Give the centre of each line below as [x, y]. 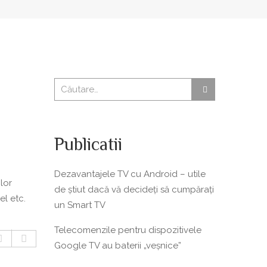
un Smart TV [80, 205]
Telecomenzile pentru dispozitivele [128, 230]
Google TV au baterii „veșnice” [118, 246]
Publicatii [88, 146]
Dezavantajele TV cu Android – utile [130, 174]
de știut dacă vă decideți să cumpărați [134, 190]
